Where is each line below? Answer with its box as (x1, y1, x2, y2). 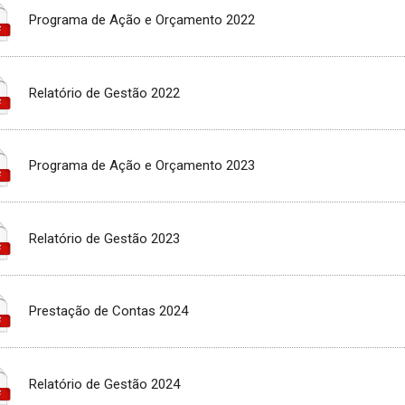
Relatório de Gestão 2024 (29, 375, 181, 392)
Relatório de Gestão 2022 (29, 84, 181, 101)
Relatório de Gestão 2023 (29, 230, 181, 247)
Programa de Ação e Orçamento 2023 (29, 157, 256, 174)
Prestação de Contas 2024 (29, 303, 189, 320)
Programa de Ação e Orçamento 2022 (29, 12, 256, 29)
